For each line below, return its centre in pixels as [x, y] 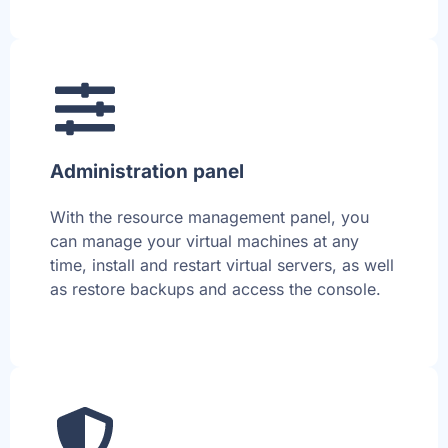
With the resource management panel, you [209, 216]
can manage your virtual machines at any [204, 240]
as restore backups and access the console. [215, 288]
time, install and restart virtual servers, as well [222, 264]
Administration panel [147, 171]
